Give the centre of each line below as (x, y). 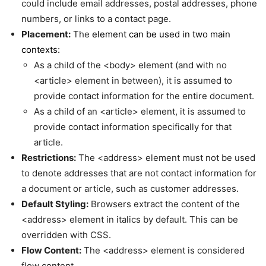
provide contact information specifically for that (133, 127)
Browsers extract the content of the (164, 204)
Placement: (46, 34)
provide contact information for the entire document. (144, 96)
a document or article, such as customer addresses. (130, 189)
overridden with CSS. (66, 235)
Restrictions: (49, 158)
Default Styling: (55, 204)
